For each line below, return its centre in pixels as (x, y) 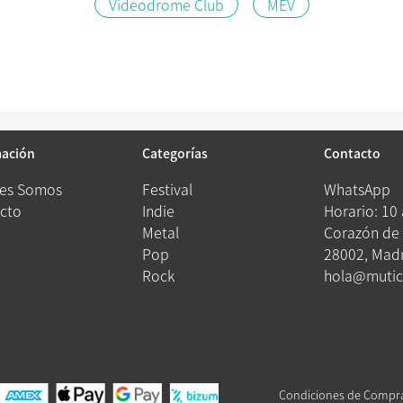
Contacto (352, 152)
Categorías (175, 152)
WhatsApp (357, 188)
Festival (167, 188)
